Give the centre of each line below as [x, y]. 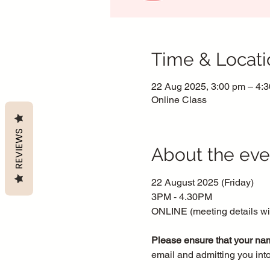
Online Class [179, 100]
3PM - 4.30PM [181, 197]
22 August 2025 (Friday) [202, 183]
